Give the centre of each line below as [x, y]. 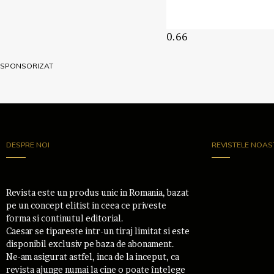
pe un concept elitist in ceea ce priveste [86, 206]
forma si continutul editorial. [65, 218]
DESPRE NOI [28, 145]
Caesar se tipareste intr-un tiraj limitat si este [98, 231]
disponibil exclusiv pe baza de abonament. [90, 244]
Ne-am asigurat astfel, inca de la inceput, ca [93, 257]
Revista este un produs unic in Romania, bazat [98, 193]
